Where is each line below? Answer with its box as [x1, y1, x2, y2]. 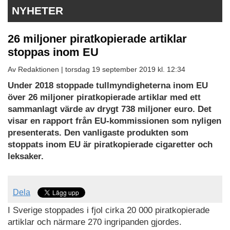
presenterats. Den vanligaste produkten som [8, 128, 188, 138]
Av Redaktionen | [8, 65, 65, 74]
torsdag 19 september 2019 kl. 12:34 [65, 65, 185, 74]
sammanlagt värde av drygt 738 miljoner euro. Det [8, 104, 212, 114]
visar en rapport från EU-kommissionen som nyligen [8, 116, 221, 126]
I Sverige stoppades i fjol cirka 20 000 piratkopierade [8, 205, 209, 215]
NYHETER [12, 5, 63, 17]
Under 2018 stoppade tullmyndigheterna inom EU [8, 81, 208, 91]
